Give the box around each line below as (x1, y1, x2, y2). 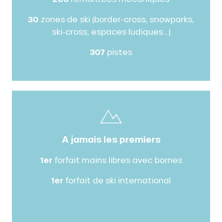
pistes (105, 46, 132, 57)
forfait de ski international (63, 174, 171, 185)
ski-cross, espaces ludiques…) (52, 26, 170, 37)
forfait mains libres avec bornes (52, 154, 182, 165)
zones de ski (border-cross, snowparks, (39, 13, 194, 24)
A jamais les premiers (61, 133, 161, 145)
